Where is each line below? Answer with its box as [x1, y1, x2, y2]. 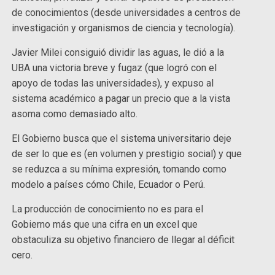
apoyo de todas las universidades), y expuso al [12, 77, 214, 90]
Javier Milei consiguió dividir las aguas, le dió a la [12, 47, 225, 59]
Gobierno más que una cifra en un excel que [12, 219, 198, 231]
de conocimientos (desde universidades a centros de [12, 7, 241, 19]
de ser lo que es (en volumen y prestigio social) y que [12, 148, 242, 160]
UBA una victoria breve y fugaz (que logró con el [12, 62, 217, 74]
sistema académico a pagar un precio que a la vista [12, 93, 231, 105]
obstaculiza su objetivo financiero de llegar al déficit [12, 234, 235, 246]
